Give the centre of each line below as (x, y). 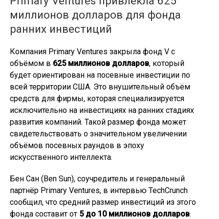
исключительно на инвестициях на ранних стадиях (102, 110)
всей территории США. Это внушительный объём (100, 87)
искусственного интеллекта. (61, 157)
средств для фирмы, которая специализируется (97, 99)
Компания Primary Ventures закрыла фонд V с (92, 52)
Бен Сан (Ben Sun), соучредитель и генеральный (97, 179)
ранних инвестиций (61, 29)
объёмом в (31, 63)
